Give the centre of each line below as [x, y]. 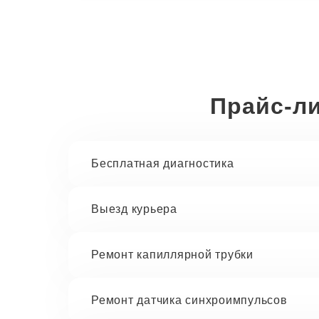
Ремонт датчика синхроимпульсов [189, 300]
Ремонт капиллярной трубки [172, 255]
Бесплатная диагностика [163, 163]
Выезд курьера [134, 209]
